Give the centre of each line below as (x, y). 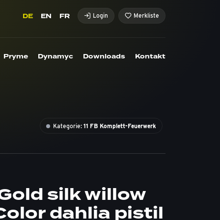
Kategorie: (68, 126)
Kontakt (150, 56)
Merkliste (146, 15)
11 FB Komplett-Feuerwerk (120, 126)
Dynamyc (55, 56)
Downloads (104, 56)
